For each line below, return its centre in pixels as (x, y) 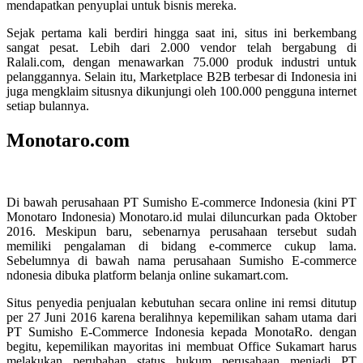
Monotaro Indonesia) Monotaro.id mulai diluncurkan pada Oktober (181, 217)
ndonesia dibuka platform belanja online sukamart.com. (147, 275)
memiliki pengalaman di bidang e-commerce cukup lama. (181, 246)
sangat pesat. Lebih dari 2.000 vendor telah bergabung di (181, 48)
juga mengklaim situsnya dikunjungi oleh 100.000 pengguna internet (181, 92)
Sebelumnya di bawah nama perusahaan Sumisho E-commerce (181, 261)
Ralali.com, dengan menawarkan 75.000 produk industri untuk (181, 62)
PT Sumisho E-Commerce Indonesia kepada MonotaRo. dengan (181, 332)
